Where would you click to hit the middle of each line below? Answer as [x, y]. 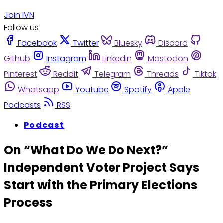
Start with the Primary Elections [101, 185]
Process [28, 202]
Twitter [86, 43]
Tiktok [205, 74]
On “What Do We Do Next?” [86, 150]
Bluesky [128, 43]
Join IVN [19, 15]
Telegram [112, 74]
